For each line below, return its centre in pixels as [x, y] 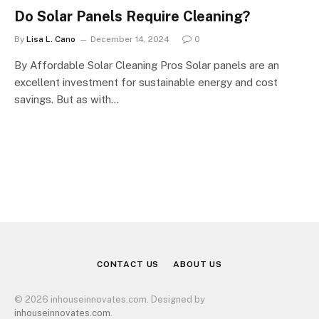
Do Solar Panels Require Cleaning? [132, 16]
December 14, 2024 [130, 39]
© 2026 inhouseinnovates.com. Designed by [110, 299]
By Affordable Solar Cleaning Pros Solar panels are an [147, 65]
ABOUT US [198, 264]
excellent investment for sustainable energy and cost [146, 82]
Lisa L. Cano [51, 39]
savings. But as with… [67, 99]
